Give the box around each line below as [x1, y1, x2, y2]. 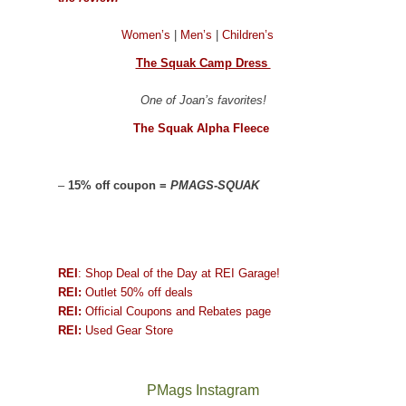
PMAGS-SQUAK [170, 179, 263, 193]
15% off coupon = [68, 179, 170, 193]
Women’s [121, 28, 174, 43]
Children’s [222, 28, 274, 43]
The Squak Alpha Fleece [133, 121, 273, 136]
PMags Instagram [147, 382, 259, 399]
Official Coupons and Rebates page [82, 304, 271, 319]
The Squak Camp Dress [135, 56, 271, 71]
